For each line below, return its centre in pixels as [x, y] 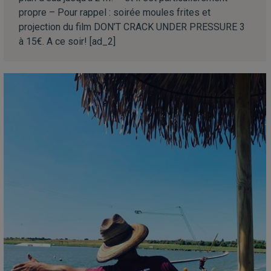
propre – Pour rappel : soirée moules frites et [115, 12]
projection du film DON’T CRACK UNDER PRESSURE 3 [132, 27]
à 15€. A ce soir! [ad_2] [67, 41]
